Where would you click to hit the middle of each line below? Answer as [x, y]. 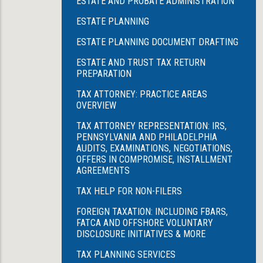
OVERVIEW [96, 105]
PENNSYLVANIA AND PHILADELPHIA [147, 137]
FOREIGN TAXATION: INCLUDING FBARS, [152, 212]
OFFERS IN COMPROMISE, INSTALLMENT [154, 159]
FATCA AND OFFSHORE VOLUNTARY [145, 223]
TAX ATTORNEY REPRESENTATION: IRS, [151, 126]
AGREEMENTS [103, 171]
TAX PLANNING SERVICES [126, 254]
